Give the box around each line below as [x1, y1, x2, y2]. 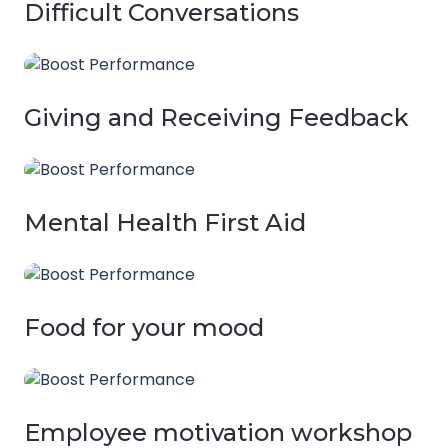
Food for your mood [24, 313, 264, 342]
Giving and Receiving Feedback [24, 103, 409, 132]
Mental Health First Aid [24, 208, 306, 237]
